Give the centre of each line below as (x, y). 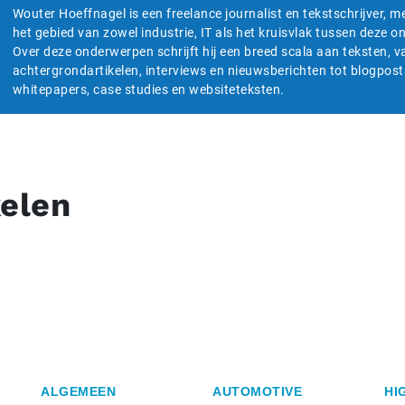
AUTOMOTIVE (257, 392)
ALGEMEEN (78, 392)
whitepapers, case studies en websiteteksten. (148, 89)
